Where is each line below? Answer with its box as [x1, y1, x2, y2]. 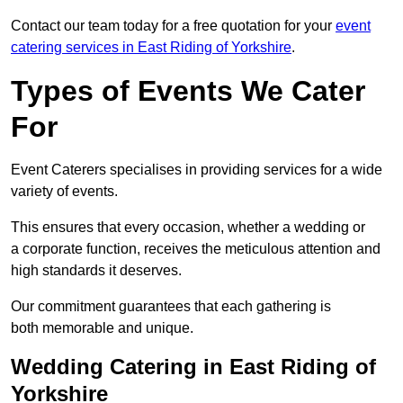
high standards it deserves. [11, 263, 182, 279]
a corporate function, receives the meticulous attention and [11, 241, 381, 257]
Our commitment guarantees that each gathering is [11, 299, 331, 315]
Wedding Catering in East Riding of [11, 354, 376, 380]
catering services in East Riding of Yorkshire [11, 40, 291, 56]
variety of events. [11, 184, 118, 200]
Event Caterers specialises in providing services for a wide [11, 162, 382, 178]
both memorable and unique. [11, 320, 193, 336]
